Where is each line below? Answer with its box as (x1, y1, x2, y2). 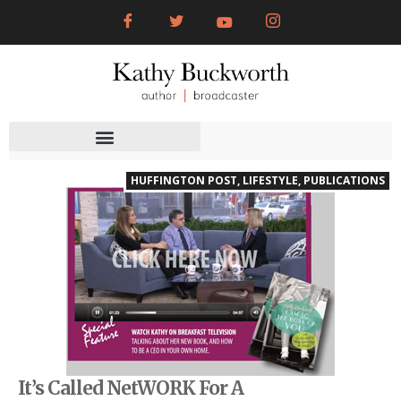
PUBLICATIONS (303, 173, 385, 189)
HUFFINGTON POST (131, 173, 237, 189)
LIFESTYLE (243, 173, 298, 189)
